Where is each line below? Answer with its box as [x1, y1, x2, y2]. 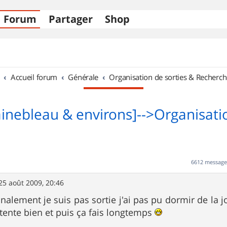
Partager [49, 12, 93, 26]
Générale [68, 72, 99, 82]
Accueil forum [10, 72, 58, 82]
